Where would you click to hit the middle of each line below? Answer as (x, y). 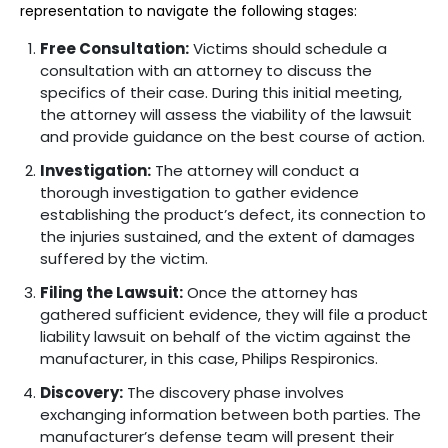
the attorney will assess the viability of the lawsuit (226, 114)
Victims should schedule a (288, 48)
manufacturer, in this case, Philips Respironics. (209, 358)
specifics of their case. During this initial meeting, (221, 92)
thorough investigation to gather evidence (199, 192)
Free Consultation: (114, 48)
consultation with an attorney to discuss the (206, 70)
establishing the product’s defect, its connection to (233, 214)
